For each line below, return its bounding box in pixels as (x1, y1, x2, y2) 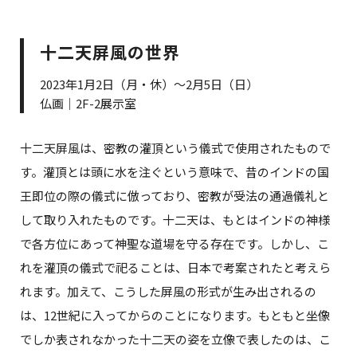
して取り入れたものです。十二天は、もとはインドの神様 (20, 211, 330, 229)
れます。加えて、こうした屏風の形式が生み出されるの (20, 283, 316, 300)
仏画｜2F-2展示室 (40, 94, 136, 112)
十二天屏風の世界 (40, 40, 181, 65)
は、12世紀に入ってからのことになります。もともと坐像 (20, 307, 330, 324)
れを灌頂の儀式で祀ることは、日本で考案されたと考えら (20, 259, 331, 277)
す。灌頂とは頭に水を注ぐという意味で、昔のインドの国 (20, 163, 329, 181)
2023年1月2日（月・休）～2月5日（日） (40, 75, 258, 92)
